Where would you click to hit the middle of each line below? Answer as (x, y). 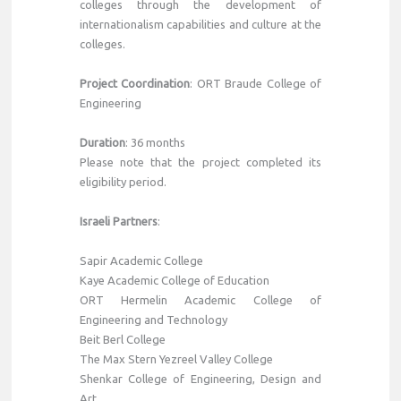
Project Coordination (135, 83)
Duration (102, 142)
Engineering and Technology (153, 319)
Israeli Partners (118, 221)
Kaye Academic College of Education (174, 280)
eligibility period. (123, 181)
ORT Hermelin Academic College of (200, 299)
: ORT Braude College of (256, 83)
